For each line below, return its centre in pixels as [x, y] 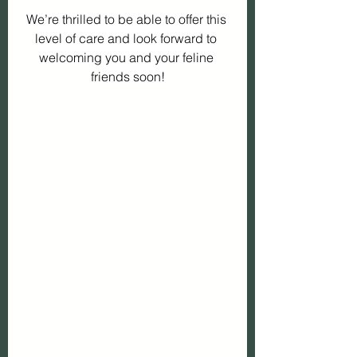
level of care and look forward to [127, 39]
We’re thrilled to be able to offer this [127, 20]
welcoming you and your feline [127, 58]
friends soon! [127, 77]
